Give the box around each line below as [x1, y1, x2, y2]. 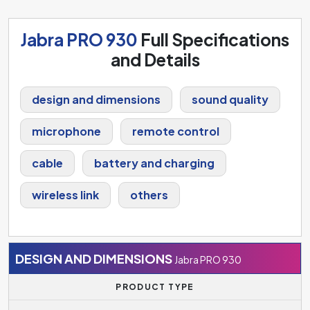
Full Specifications [138, 28, 289, 50]
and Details [110, 48, 200, 70]
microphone [32, 123, 101, 138]
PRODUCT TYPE [116, 282, 194, 292]
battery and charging [94, 155, 215, 170]
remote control [132, 123, 219, 138]
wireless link [32, 187, 99, 202]
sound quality [192, 91, 268, 107]
